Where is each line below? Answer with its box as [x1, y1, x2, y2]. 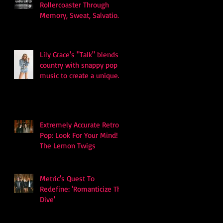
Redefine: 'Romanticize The [40, 184, 125, 194]
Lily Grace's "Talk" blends [40, 50, 118, 59]
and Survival [40, 21, 78, 30]
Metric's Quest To [40, 174, 95, 183]
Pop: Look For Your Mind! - [40, 130, 123, 140]
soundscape [40, 81, 77, 91]
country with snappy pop [40, 60, 117, 70]
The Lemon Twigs [40, 141, 96, 150]
